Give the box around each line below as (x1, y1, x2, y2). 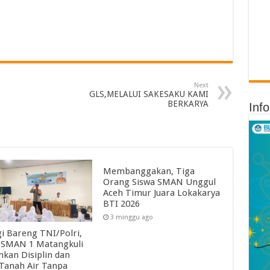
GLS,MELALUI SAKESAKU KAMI (89, 89, 209, 99)
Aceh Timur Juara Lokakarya (103, 187, 221, 198)
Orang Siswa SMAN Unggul (103, 176, 216, 187)
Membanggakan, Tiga (103, 165, 195, 177)
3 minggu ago (110, 213, 154, 221)
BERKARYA (167, 98, 209, 108)
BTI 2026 (103, 198, 140, 209)
